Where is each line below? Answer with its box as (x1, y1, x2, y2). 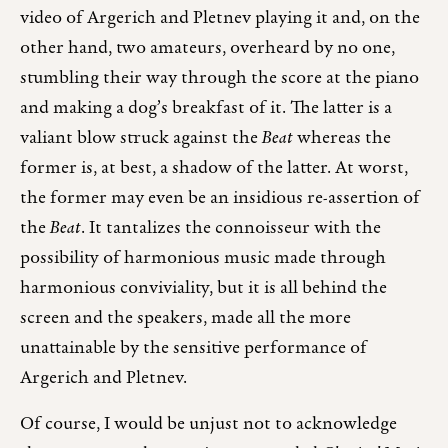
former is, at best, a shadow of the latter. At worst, (20, 155, 408, 183)
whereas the (293, 125, 391, 153)
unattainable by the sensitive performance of (20, 335, 367, 363)
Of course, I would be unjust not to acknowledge (20, 411, 397, 439)
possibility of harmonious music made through (20, 245, 386, 273)
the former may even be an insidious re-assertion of (20, 185, 420, 213)
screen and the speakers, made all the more (20, 305, 351, 333)
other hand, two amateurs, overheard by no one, (20, 35, 395, 63)
